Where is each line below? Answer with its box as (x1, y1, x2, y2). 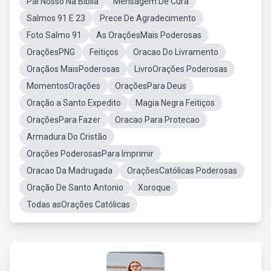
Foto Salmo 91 (27, 30, 82, 40)
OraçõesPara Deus (115, 81, 186, 91)
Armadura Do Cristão (27, 132, 107, 142)
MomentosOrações (27, 81, 100, 91)
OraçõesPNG (27, 47, 75, 57)
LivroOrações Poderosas (134, 64, 227, 74)
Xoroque (138, 183, 171, 192)
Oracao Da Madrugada (27, 166, 113, 175)
